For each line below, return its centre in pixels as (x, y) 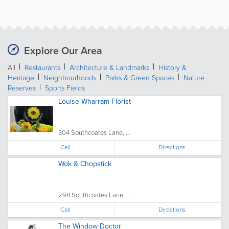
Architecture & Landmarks (109, 68)
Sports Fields (65, 88)
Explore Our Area (63, 51)
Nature (194, 78)
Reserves (22, 88)
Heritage (21, 78)
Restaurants (42, 68)
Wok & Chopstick (85, 164)
